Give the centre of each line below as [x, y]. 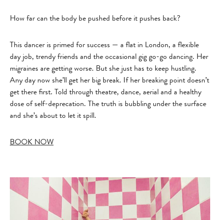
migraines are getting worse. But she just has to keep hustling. [103, 68]
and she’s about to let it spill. [53, 115]
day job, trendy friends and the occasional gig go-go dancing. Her [109, 56]
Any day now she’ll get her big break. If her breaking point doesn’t [110, 80]
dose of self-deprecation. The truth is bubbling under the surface [108, 103]
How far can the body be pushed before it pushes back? [95, 18]
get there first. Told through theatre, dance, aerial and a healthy [106, 91]
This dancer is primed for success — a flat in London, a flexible [104, 44]
